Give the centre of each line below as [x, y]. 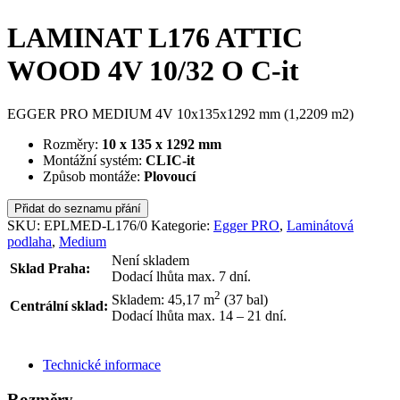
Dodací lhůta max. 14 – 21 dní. [199, 316]
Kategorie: [182, 225]
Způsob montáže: [93, 176]
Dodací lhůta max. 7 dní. [181, 276]
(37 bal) [244, 300]
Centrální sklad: [59, 305]
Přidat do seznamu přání [78, 208]
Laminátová [320, 225]
